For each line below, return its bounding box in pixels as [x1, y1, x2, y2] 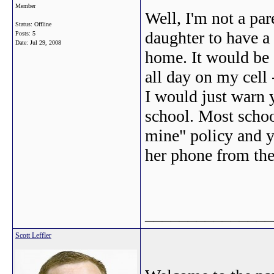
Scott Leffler [15, 231, 51, 240]
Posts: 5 [15, 30, 35, 37]
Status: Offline [15, 21, 51, 28]
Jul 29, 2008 [30, 39, 61, 46]
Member [15, 2, 35, 9]
